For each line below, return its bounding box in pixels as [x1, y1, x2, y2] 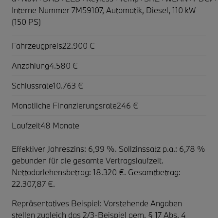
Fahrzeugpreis [12, 40, 62, 51]
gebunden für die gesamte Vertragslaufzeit [12, 155, 162, 165]
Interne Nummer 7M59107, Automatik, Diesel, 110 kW [12, 4, 196, 15]
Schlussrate [12, 80, 53, 91]
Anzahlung [12, 60, 49, 71]
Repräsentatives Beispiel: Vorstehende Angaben [12, 198, 182, 208]
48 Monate [40, 120, 79, 130]
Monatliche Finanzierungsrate [12, 100, 117, 110]
